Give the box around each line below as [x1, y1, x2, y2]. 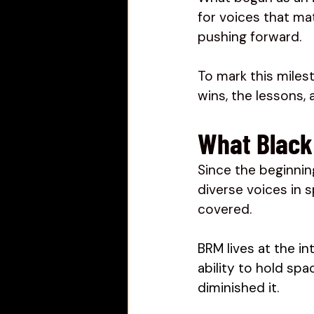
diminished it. [198, 279, 282, 296]
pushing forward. [198, 28, 301, 46]
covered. [198, 200, 255, 218]
